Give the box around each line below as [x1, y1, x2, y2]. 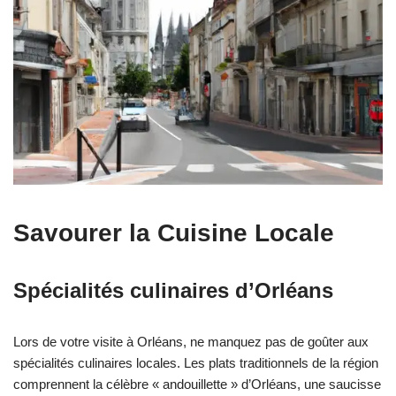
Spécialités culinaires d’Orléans [13, 278, 333, 303]
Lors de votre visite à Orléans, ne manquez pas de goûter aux [13, 334, 369, 350]
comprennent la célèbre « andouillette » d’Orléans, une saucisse [13, 377, 381, 392]
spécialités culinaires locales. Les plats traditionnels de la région [13, 355, 378, 371]
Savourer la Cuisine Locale [13, 219, 334, 247]
